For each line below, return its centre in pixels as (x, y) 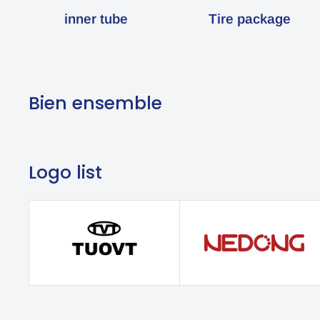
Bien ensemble (95, 103)
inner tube (97, 19)
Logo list (65, 172)
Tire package (252, 19)
